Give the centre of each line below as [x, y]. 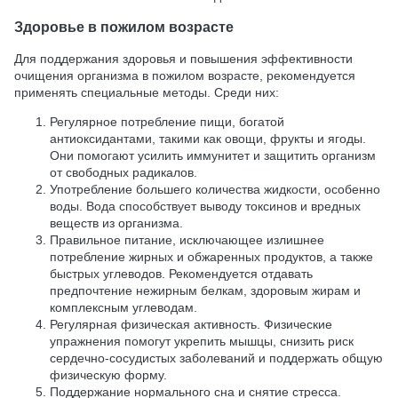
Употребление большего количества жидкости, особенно [215, 189]
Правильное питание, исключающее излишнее [187, 239]
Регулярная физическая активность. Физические [191, 324]
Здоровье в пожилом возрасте [124, 27]
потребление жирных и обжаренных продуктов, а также [211, 256]
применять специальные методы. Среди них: [147, 92]
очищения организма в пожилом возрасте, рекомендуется [185, 75]
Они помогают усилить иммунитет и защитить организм [213, 155]
